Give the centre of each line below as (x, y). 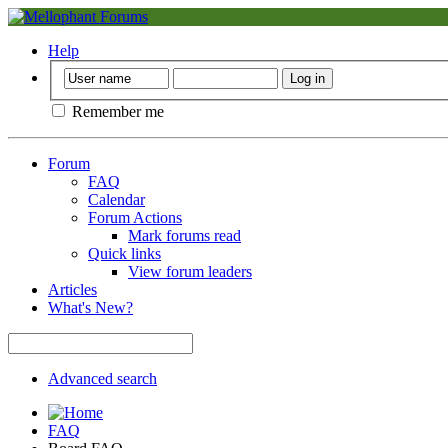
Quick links (124, 253)
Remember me (116, 111)
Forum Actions (135, 217)
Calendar (116, 199)
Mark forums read (184, 235)
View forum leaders (190, 271)
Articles (72, 289)
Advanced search (102, 378)
